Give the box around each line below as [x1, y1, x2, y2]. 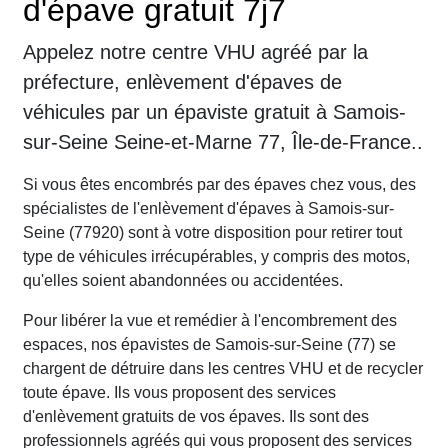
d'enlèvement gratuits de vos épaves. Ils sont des [23, 408, 369, 426]
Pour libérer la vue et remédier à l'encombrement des [23, 312, 397, 330]
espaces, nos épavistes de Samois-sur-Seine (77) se [23, 336, 396, 354]
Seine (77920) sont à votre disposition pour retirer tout [23, 224, 402, 242]
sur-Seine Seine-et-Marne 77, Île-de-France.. [23, 131, 423, 154]
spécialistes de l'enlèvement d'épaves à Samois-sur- [23, 200, 394, 218]
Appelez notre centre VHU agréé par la [23, 41, 368, 64]
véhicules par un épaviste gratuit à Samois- [23, 101, 406, 124]
